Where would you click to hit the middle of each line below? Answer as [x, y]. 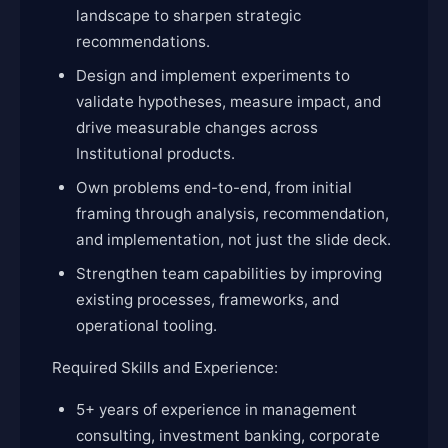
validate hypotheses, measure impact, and [228, 101]
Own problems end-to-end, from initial [214, 187]
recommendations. [143, 41]
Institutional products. [155, 153]
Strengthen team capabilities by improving [229, 273]
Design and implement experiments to [213, 75]
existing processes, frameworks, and [207, 299]
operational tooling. [146, 325]
